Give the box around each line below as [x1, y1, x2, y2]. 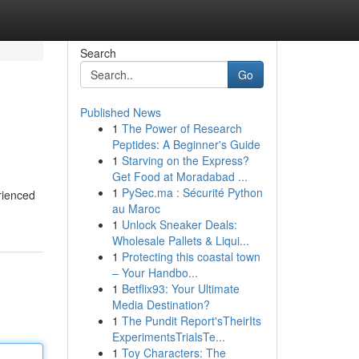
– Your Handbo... [111, 264, 198, 280]
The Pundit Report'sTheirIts [121, 313, 261, 329]
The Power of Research [121, 120, 242, 136]
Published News [79, 104, 161, 120]
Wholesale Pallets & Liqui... [111, 232, 249, 248]
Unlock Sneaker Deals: [121, 216, 237, 232]
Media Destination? [111, 296, 210, 313]
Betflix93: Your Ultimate [121, 280, 240, 296]
